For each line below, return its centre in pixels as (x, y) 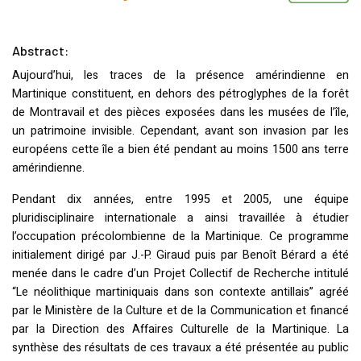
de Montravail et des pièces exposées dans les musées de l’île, (180, 113)
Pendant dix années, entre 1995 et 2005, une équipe (180, 200)
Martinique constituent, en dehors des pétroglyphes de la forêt (180, 94)
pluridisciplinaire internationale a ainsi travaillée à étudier (180, 218)
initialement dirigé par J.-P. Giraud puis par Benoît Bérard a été (180, 255)
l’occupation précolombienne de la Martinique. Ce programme (180, 237)
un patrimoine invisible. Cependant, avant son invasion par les (180, 131)
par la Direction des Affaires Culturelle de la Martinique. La (180, 330)
